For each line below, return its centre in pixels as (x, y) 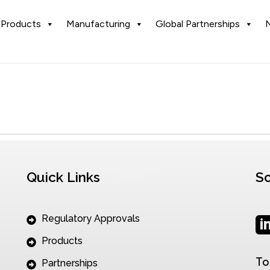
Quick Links (63, 177)
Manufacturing (98, 24)
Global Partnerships (198, 24)
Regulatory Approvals (90, 219)
